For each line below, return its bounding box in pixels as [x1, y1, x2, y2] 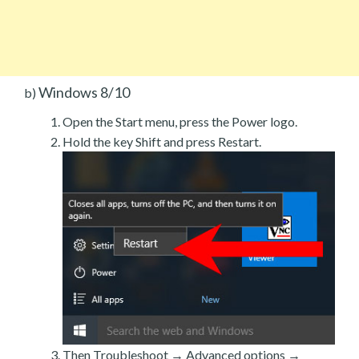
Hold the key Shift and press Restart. [63, 133, 261, 149]
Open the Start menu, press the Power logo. [63, 113, 297, 129]
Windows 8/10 [36, 83, 130, 101]
